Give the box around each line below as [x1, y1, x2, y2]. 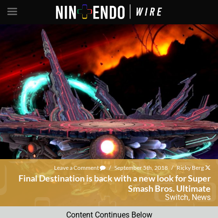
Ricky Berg [177, 164, 204, 172]
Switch [165, 193, 188, 202]
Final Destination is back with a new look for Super [18, 173, 211, 184]
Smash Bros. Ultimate [128, 183, 211, 194]
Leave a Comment [54, 164, 100, 172]
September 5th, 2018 [113, 164, 169, 172]
